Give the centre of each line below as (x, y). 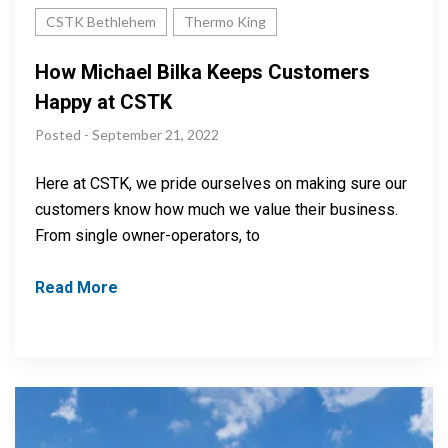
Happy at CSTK (103, 102)
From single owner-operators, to (147, 236)
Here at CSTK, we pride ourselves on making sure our (221, 184)
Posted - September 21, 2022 (127, 135)
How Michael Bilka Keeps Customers (202, 72)
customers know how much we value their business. (216, 210)
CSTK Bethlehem (101, 22)
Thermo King (225, 22)
